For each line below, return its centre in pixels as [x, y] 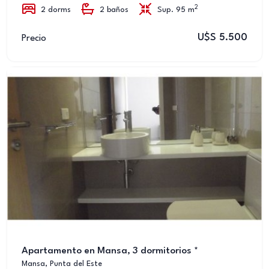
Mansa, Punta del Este [62, 264]
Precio [34, 38]
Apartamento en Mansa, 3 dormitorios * [110, 251]
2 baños [114, 10]
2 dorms [56, 10]
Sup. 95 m [176, 10]
